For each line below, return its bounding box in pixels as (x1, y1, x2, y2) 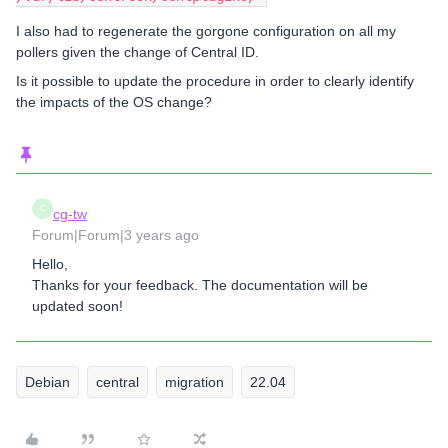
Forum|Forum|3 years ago (32, 227, 199, 243)
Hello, (32, 256, 68, 272)
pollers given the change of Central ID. (16, 44, 259, 60)
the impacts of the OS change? (16, 94, 212, 110)
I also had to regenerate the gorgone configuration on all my (16, 23, 396, 39)
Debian (25, 374, 70, 390)
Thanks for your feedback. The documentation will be (32, 277, 368, 293)
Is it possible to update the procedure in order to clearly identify (16, 73, 414, 89)
